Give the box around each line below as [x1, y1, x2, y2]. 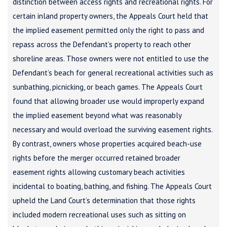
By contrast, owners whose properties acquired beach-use [13, 138, 202, 148]
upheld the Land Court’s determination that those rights [13, 195, 196, 205]
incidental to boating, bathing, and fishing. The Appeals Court [13, 181, 212, 191]
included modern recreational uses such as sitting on [13, 209, 186, 219]
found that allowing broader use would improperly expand [13, 96, 204, 106]
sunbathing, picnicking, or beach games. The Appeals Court [13, 82, 203, 92]
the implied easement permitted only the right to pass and [13, 25, 204, 35]
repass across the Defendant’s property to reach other [13, 39, 191, 49]
